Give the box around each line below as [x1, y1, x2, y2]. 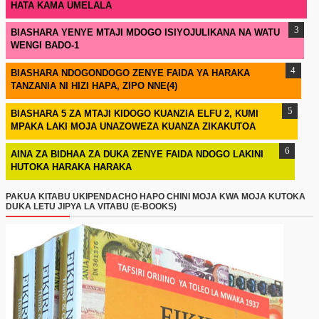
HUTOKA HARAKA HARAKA [10, 161, 132, 172]
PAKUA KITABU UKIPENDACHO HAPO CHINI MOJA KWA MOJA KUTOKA [6, 191, 305, 202]
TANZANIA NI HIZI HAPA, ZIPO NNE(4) [10, 80, 177, 92]
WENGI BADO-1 [10, 40, 79, 51]
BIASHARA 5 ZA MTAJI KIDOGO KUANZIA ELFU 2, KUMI [10, 108, 258, 120]
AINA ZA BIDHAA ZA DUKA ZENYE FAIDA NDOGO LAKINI [10, 148, 263, 159]
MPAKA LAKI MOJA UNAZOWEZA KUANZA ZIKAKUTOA [10, 121, 256, 132]
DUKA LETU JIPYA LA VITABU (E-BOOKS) [6, 201, 177, 211]
